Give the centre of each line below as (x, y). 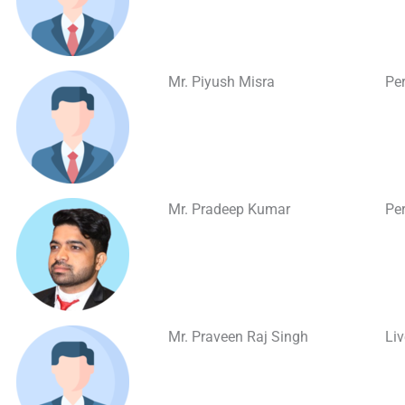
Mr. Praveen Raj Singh (238, 337)
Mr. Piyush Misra (221, 82)
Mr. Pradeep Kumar (229, 209)
